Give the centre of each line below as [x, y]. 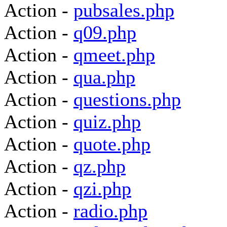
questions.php [127, 99]
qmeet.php [114, 55]
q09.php [105, 32]
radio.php [110, 211]
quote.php [112, 144]
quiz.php [107, 122]
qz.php [100, 166]
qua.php [104, 77]
